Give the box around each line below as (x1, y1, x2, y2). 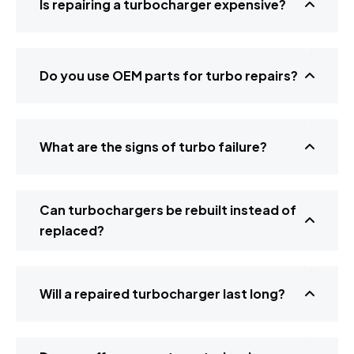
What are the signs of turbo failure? (40, 138, 267, 156)
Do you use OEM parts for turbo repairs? (40, 67, 298, 85)
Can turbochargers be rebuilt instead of (40, 201, 296, 219)
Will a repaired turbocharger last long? (40, 285, 285, 303)
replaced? (40, 222, 104, 239)
